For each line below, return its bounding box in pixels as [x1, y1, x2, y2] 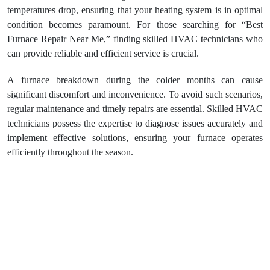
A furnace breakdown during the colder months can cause [7, 75, 263, 85]
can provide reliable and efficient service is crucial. [7, 48, 199, 58]
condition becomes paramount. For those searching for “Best [7, 19, 263, 30]
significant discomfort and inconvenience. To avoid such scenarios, [7, 89, 263, 99]
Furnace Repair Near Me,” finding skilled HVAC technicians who [7, 34, 263, 44]
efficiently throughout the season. [7, 147, 133, 157]
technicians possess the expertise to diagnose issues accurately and [7, 118, 263, 128]
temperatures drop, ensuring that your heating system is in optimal [7, 5, 263, 15]
